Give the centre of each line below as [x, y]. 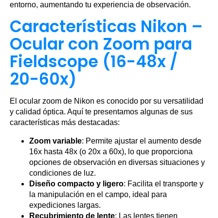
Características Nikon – [106, 27]
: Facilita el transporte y [163, 184]
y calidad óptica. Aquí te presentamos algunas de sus [101, 112]
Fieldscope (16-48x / [94, 62]
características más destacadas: [65, 123]
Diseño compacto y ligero [76, 184]
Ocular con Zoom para [101, 44]
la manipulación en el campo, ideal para [98, 195]
